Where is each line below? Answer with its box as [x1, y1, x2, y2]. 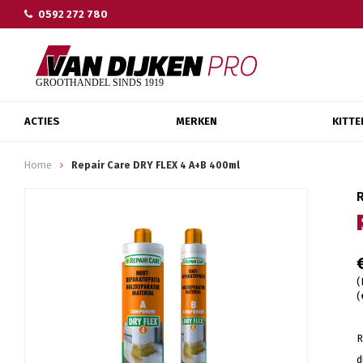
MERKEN [175, 115, 217, 127]
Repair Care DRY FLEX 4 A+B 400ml [71, 159, 240, 171]
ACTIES [24, 115, 60, 127]
